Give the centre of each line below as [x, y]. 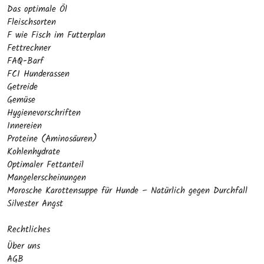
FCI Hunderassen [38, 74]
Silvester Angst [35, 204]
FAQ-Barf [25, 61]
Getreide [22, 87]
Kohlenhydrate [34, 152]
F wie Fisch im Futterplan [56, 35]
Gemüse [21, 100]
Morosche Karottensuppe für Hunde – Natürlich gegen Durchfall [127, 191]
